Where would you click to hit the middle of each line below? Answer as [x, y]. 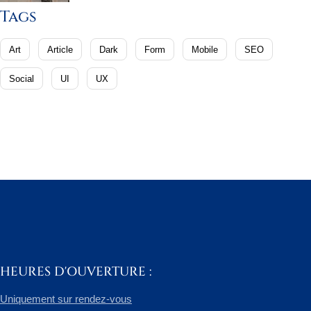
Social [22, 79]
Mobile [205, 50]
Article [60, 50]
